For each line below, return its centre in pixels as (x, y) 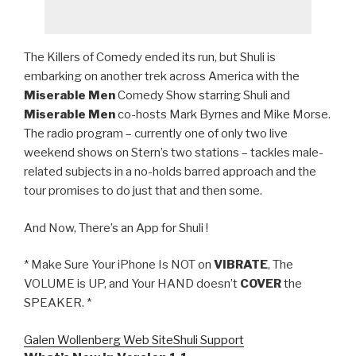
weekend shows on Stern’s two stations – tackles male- (174, 153)
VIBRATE (241, 265)
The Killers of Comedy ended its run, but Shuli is (150, 58)
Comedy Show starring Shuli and (203, 96)
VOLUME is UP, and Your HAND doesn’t (132, 284)
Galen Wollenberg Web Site (99, 340)
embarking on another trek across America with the (162, 77)
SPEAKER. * (58, 303)
